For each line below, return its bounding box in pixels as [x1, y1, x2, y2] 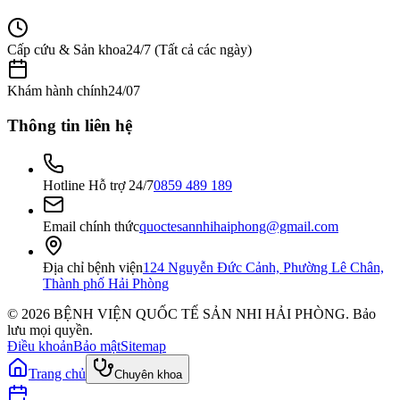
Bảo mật [73, 337, 121, 354]
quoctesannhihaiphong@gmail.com [139, 218, 338, 234]
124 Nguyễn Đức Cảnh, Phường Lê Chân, [143, 259, 384, 275]
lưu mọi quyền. [7, 321, 93, 337]
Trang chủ [29, 365, 86, 381]
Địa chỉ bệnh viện [43, 259, 143, 275]
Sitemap [121, 337, 166, 354]
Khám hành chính [7, 83, 108, 99]
